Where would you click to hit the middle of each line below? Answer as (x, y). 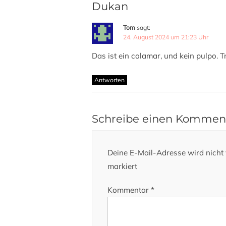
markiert (122, 166)
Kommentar (129, 190)
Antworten (109, 80)
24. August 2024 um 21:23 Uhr (166, 37)
